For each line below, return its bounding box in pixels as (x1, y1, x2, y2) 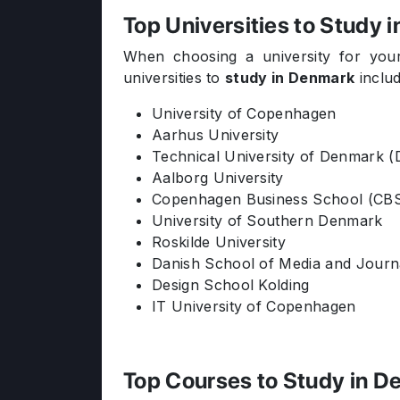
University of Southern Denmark (152, 212, 383, 229)
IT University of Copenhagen (152, 297, 356, 315)
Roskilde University (152, 233, 287, 251)
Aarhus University (152, 126, 279, 144)
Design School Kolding (152, 276, 310, 294)
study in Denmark (225, 69, 355, 87)
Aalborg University (152, 169, 284, 187)
